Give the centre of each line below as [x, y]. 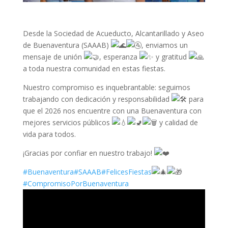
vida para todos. [49, 134]
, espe [109, 57]
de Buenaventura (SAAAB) [67, 45]
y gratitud [171, 57]
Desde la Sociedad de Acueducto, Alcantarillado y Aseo [113, 34]
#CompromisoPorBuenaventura [76, 184]
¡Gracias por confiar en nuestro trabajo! [88, 153]
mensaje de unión [53, 57]
